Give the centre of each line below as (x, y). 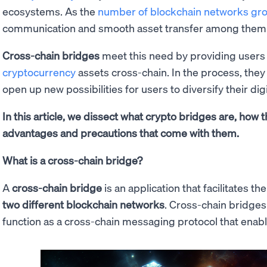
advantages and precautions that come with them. (121, 133)
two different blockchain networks (83, 204)
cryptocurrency (39, 72)
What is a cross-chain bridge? (72, 160)
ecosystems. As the (50, 11)
